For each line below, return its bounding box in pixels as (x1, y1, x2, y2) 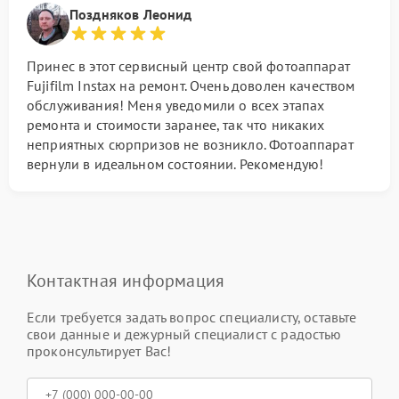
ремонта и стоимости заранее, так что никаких (27, 115, 325, 134)
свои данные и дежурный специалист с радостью (27, 324, 342, 343)
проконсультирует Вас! (27, 341, 172, 360)
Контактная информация (27, 268, 225, 292)
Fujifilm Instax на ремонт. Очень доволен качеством (27, 76, 355, 94)
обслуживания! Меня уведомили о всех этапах (27, 95, 325, 114)
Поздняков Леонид (69, 4, 192, 23)
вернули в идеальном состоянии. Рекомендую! (27, 154, 324, 173)
